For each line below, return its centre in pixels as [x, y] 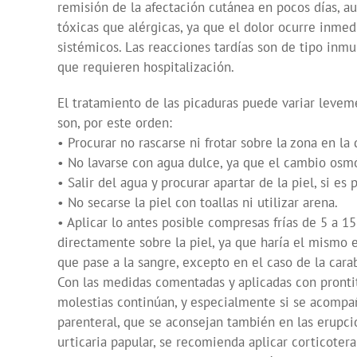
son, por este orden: [115, 123]
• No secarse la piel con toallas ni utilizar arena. [198, 203]
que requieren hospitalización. [146, 67]
